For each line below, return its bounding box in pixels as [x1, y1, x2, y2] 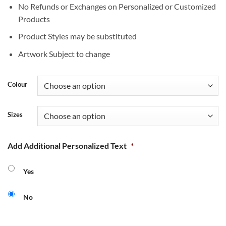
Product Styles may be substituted [18, 31, 137, 41]
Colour [8, 80, 27, 88]
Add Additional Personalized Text [8, 140, 127, 150]
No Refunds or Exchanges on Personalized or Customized [18, 1, 216, 11]
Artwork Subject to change [18, 48, 110, 59]
